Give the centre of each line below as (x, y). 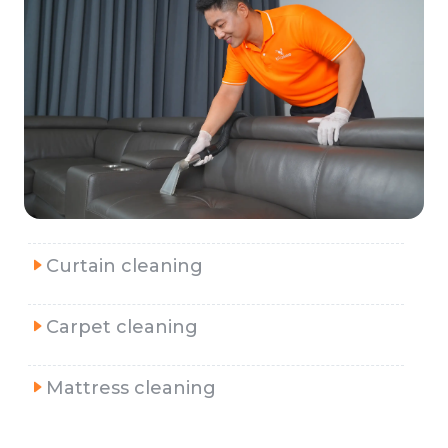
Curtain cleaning (124, 266)
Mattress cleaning (131, 388)
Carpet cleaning (122, 327)
